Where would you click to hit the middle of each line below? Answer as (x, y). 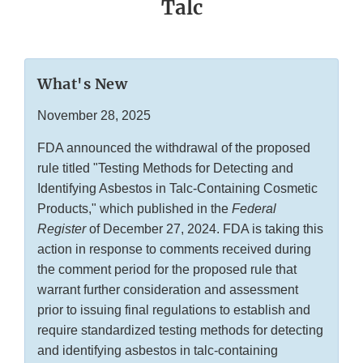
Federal (254, 209)
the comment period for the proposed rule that (167, 270)
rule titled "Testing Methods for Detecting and (165, 169)
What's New (82, 84)
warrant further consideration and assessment (168, 290)
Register (62, 229)
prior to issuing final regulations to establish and (174, 310)
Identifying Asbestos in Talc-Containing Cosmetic (177, 189)
